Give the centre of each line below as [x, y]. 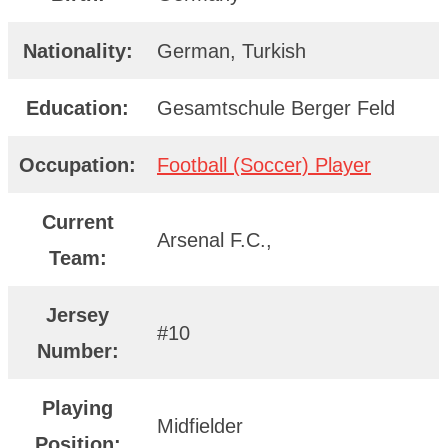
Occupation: [77, 164]
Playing [77, 407]
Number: [77, 350]
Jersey [77, 314]
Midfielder [200, 425]
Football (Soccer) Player [264, 164]
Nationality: [77, 50]
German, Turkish [231, 50]
